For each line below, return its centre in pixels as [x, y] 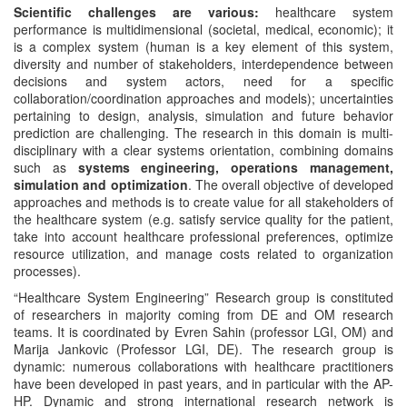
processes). [47, 271]
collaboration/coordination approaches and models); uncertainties [203, 99]
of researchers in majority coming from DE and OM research [203, 315]
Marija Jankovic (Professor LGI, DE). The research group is [203, 349]
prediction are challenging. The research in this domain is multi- [203, 133]
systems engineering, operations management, [236, 168]
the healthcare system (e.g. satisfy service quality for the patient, [203, 219]
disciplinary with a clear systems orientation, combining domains [203, 150]
